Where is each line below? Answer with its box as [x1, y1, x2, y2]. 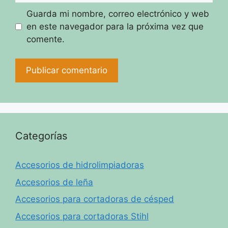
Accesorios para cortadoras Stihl [15, 211, 149, 221]
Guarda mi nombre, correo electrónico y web [26, 8, 209, 19]
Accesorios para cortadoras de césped [15, 194, 174, 205]
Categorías [15, 130, 67, 142]
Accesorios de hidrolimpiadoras [15, 160, 144, 170]
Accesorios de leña [15, 177, 93, 187]
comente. [26, 34, 65, 44]
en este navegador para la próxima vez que [26, 21, 204, 32]
